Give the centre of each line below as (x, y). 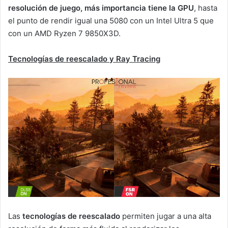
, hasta (206, 8)
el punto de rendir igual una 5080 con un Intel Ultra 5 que (111, 20)
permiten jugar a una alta (166, 216)
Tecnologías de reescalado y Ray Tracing (84, 59)
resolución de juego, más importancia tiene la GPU (101, 8)
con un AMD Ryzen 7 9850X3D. (64, 33)
